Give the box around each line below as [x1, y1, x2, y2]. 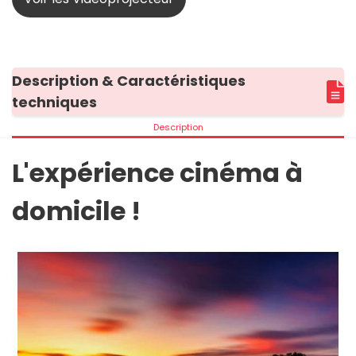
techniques [12, 92, 97, 113]
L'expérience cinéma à [12, 155, 303, 192]
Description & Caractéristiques [12, 71, 246, 91]
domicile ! [12, 193, 141, 230]
